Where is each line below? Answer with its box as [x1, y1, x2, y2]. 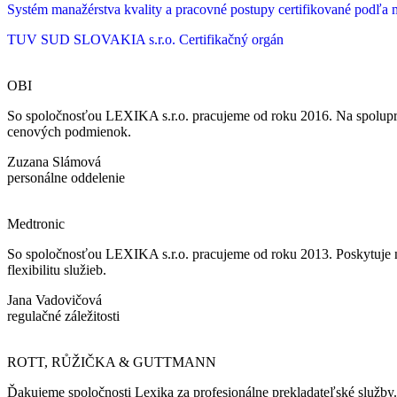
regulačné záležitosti [7, 307, 120, 323]
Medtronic [7, 215, 65, 231]
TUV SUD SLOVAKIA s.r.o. [7, 31, 175, 47]
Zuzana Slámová [7, 153, 101, 169]
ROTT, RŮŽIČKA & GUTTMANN [7, 354, 216, 370]
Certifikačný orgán [179, 31, 284, 47]
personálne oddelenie [7, 169, 125, 185]
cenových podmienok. [7, 123, 131, 139]
